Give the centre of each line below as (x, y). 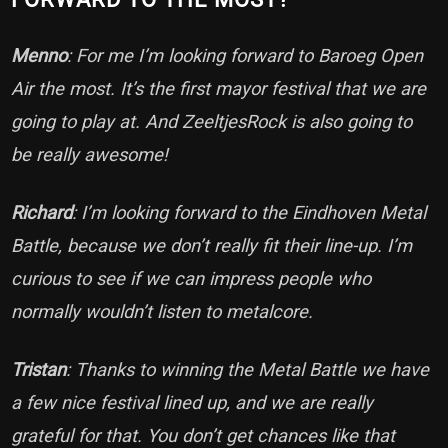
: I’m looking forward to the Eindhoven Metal (249, 213)
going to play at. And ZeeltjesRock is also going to (212, 122)
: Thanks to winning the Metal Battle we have (248, 370)
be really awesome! (92, 155)
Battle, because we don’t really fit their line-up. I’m (212, 246)
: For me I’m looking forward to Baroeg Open (245, 56)
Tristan (39, 370)
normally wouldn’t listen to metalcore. (165, 312)
